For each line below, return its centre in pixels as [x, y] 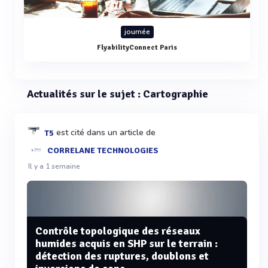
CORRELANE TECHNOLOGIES [103, 150]
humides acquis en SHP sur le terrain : [127, 244]
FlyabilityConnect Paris [137, 47]
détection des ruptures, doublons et [122, 256]
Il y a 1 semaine [54, 166]
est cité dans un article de [105, 132]
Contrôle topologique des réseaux [118, 231]
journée [137, 31]
